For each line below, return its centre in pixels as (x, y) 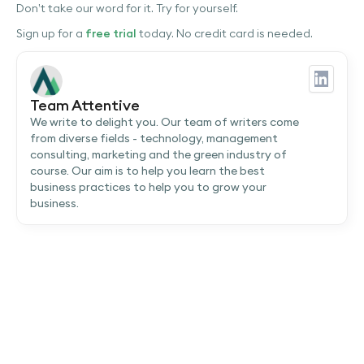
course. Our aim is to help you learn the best (147, 171)
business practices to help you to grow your (148, 187)
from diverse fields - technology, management (154, 139)
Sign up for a (51, 34)
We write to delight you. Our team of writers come (165, 122)
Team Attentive (85, 106)
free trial (111, 34)
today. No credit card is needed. (225, 34)
